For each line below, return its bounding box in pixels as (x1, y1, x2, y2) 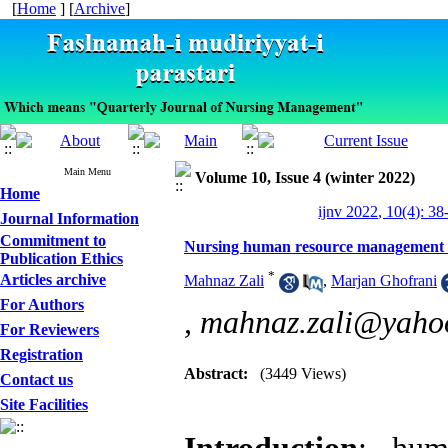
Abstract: (184, 365, 248, 382)
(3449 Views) (260, 365, 346, 382)
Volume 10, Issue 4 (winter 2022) (195, 169, 415, 186)
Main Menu (64, 166, 111, 177)
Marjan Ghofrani (331, 272, 437, 290)
